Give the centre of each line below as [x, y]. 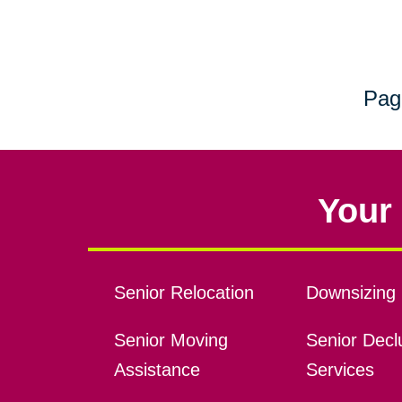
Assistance [157, 370]
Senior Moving [170, 341]
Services [340, 370]
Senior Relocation [184, 293]
